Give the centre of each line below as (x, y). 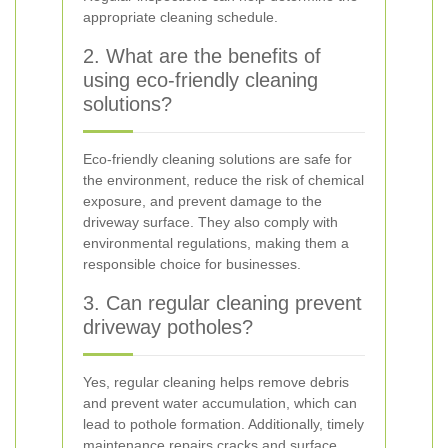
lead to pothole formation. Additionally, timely (223, 424)
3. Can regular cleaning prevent (222, 303)
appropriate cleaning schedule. (180, 17)
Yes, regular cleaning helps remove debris (216, 382)
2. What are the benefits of (202, 56)
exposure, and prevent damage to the (202, 201)
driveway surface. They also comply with (210, 222)
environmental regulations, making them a (216, 243)
